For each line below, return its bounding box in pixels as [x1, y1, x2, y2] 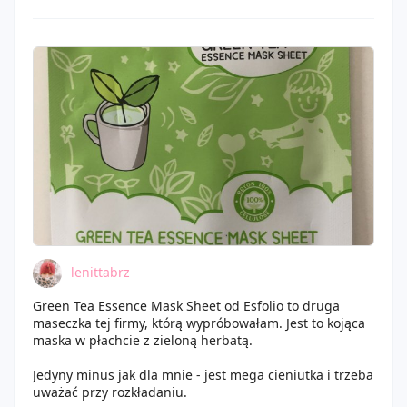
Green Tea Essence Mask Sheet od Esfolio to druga [33, 297, 340, 314]
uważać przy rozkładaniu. [33, 383, 187, 401]
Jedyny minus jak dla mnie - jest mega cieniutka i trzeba [33, 366, 373, 383]
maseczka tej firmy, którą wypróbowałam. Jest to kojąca [33, 314, 365, 332]
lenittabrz [71, 263, 130, 281]
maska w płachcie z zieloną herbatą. [33, 332, 253, 349]
